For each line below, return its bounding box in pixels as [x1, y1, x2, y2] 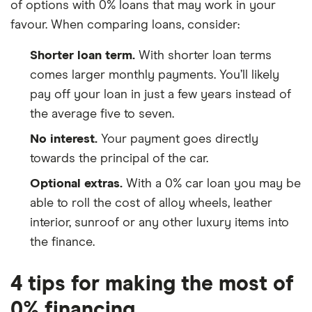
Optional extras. [30, 178, 123, 190]
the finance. [30, 236, 95, 249]
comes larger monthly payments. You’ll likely [30, 69, 279, 81]
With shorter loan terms [135, 49, 272, 62]
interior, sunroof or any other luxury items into [30, 217, 289, 229]
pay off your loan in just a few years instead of [30, 88, 291, 101]
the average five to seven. [30, 108, 174, 120]
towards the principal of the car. [30, 153, 208, 165]
